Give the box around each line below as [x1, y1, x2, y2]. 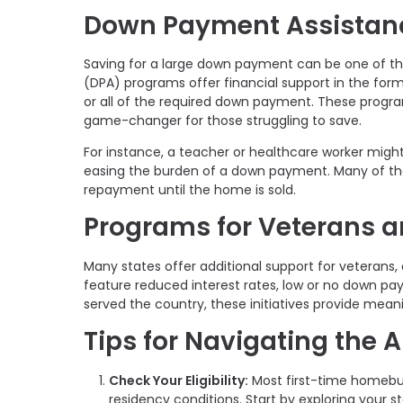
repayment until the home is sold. [84, 181, 296, 200]
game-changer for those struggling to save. [84, 112, 362, 130]
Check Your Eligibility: [109, 371, 248, 390]
